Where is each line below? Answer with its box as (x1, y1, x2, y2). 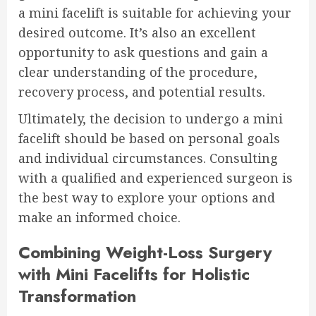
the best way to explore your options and (18, 188, 275, 206)
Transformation (18, 283, 136, 308)
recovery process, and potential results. (18, 83, 265, 100)
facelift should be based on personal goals (18, 129, 280, 147)
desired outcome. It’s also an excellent (18, 23, 256, 41)
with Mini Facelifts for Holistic (18, 261, 250, 286)
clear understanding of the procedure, (18, 63, 257, 80)
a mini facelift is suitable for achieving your (18, 4, 291, 21)
